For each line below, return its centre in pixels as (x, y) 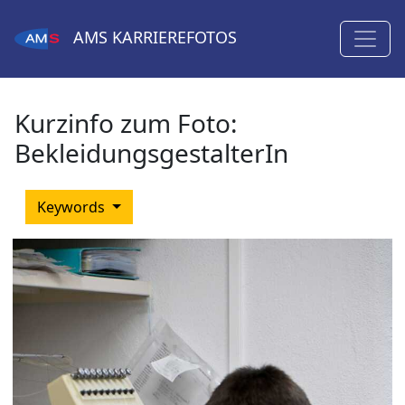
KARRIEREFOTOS (172, 38)
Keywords (73, 207)
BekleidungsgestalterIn (151, 153)
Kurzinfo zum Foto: (126, 123)
